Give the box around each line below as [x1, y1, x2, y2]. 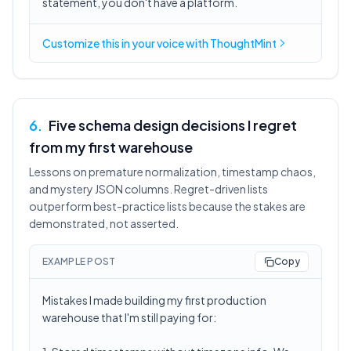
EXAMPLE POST [42, 255, 116, 267]
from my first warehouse [29, 138, 193, 156]
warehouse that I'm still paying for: [42, 310, 216, 324]
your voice [132, 36, 184, 50]
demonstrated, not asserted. [29, 216, 179, 230]
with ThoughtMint [184, 36, 277, 50]
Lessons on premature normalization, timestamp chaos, [29, 165, 316, 179]
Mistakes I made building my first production [42, 293, 266, 307]
